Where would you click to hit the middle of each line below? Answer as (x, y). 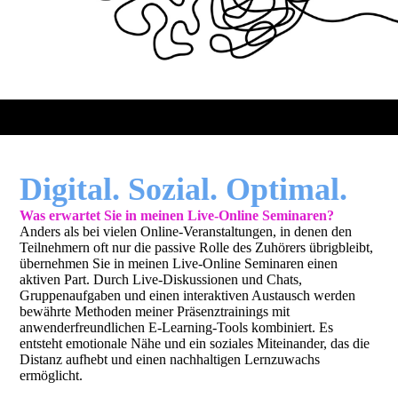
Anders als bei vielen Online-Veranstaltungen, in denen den (186, 231)
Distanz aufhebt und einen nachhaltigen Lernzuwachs (170, 359)
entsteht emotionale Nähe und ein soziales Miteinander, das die (195, 343)
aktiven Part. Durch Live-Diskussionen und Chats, (161, 279)
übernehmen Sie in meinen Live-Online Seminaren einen (179, 263)
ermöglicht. (53, 375)
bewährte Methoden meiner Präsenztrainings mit (155, 311)
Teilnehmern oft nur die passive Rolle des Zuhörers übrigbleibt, (197, 247)
